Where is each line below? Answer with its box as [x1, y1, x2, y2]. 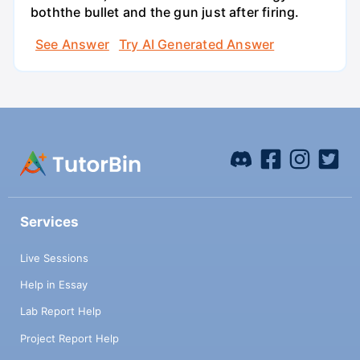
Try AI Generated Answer [118, 35, 275, 52]
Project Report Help [20, 331, 119, 345]
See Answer [35, 35, 109, 52]
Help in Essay [20, 278, 88, 292]
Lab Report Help [20, 305, 101, 318]
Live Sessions [20, 251, 88, 264]
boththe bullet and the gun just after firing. [31, 4, 300, 21]
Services [20, 214, 79, 231]
